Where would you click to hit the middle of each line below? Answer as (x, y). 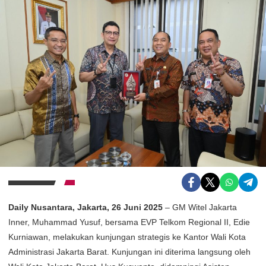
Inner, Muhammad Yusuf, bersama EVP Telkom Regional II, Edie (129, 222)
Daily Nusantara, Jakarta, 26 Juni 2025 (85, 208)
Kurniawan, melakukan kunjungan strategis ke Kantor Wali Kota (127, 237)
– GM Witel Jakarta (200, 208)
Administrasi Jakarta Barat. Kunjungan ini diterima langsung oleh (129, 252)
